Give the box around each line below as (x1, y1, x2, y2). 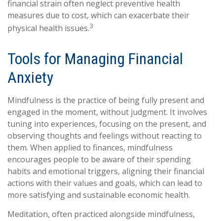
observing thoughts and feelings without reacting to (7, 130, 202, 141)
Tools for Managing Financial (7, 49, 183, 68)
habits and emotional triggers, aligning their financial (7, 165, 204, 177)
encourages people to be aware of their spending (7, 153, 191, 165)
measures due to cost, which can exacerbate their (7, 10, 189, 21)
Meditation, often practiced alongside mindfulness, (7, 208, 195, 220)
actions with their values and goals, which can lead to (7, 177, 202, 188)
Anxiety (7, 68, 53, 87)
